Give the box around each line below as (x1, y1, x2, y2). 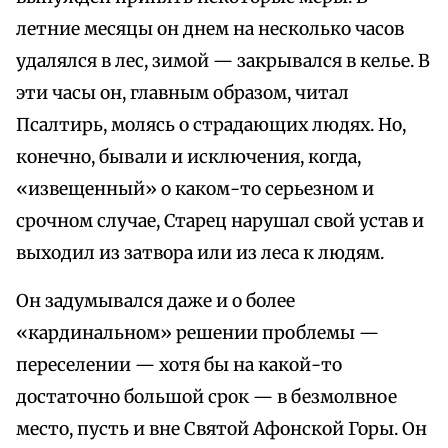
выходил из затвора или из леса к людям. (16, 242, 384, 265)
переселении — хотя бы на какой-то (16, 354, 342, 377)
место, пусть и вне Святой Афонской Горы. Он (16, 418, 427, 441)
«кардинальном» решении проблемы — (16, 322, 379, 345)
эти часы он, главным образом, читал (16, 82, 349, 105)
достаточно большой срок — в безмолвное (16, 386, 397, 409)
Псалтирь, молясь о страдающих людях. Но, (16, 114, 406, 137)
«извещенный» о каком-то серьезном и (16, 178, 374, 201)
